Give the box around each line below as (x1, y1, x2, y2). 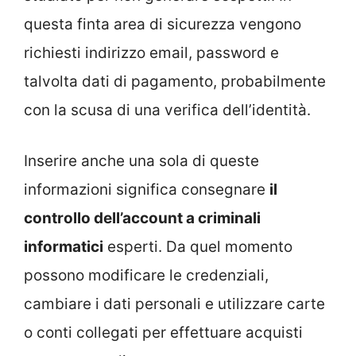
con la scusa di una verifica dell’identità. (24, 100, 311, 119)
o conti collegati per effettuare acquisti (24, 323, 303, 342)
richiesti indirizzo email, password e (24, 43, 279, 62)
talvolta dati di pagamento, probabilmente (24, 72, 326, 91)
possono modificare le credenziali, (24, 266, 269, 285)
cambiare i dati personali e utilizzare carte (24, 295, 325, 314)
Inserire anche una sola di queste (24, 152, 259, 171)
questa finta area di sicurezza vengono (24, 14, 301, 33)
